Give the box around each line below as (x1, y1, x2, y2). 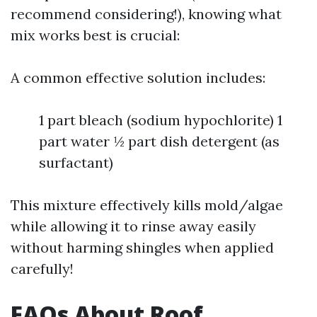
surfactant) (39, 154, 113, 172)
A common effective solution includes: (11, 69, 265, 87)
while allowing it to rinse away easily (11, 217, 256, 236)
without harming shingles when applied (11, 238, 274, 257)
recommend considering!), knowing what (11, 5, 282, 23)
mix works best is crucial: (11, 26, 180, 45)
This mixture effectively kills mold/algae (11, 196, 283, 214)
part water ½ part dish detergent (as (39, 132, 279, 151)
